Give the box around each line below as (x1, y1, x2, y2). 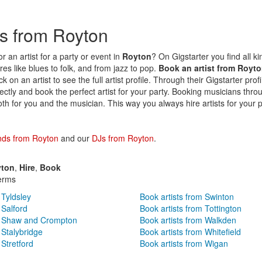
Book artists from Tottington (140, 202, 242, 214)
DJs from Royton (92, 132, 154, 144)
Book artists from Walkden (140, 213, 236, 226)
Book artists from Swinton (140, 190, 234, 202)
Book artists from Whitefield (140, 225, 241, 237)
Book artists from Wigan (140, 237, 228, 249)
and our (58, 132, 92, 144)
